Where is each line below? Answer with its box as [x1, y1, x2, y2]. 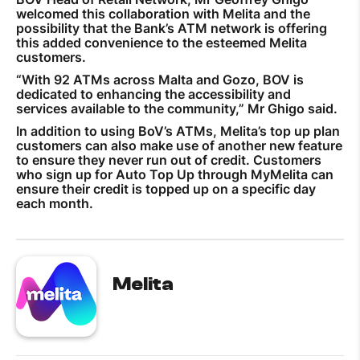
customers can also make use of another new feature [16, 137, 342, 153]
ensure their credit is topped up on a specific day [16, 180, 316, 197]
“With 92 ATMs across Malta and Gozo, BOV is [16, 71, 304, 88]
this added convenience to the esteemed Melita [16, 34, 307, 51]
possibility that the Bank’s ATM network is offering [16, 19, 327, 36]
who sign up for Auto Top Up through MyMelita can [16, 166, 333, 182]
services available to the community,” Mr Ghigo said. [16, 100, 337, 117]
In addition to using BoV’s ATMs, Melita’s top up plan [16, 122, 340, 139]
